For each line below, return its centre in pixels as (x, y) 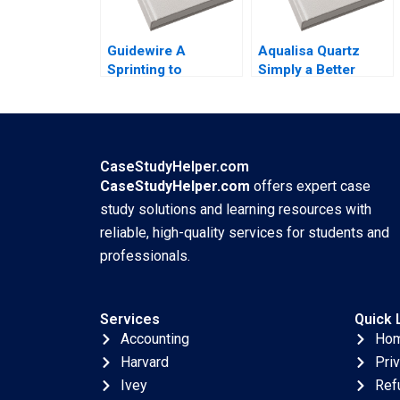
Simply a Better (307, 69)
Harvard (144, 362)
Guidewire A (146, 50)
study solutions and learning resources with (236, 209)
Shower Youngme (316, 88)
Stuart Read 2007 (162, 107)
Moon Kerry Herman (323, 107)
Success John (154, 88)
